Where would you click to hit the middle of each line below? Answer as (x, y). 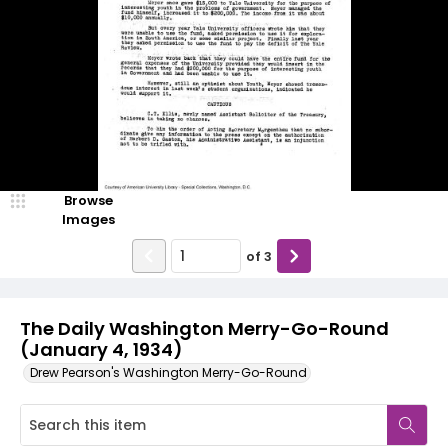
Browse (88, 200)
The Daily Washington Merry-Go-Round (204, 328)
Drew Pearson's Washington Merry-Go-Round (168, 372)
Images (88, 219)
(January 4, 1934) (101, 349)
